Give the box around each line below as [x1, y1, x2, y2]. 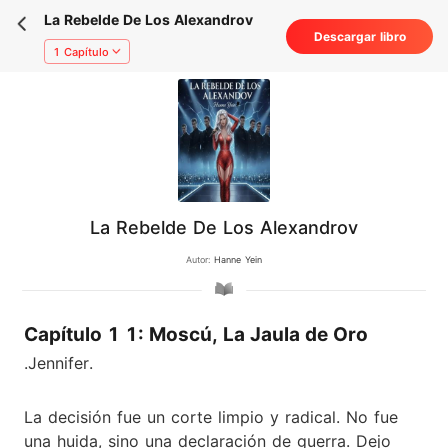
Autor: [186, 254, 214, 265]
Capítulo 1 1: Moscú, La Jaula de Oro [24, 323, 368, 346]
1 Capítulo [52, 44, 109, 59]
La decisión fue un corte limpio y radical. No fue [24, 406, 398, 427]
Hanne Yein [214, 254, 262, 265]
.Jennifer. [24, 352, 93, 373]
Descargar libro [313, 29, 406, 45]
